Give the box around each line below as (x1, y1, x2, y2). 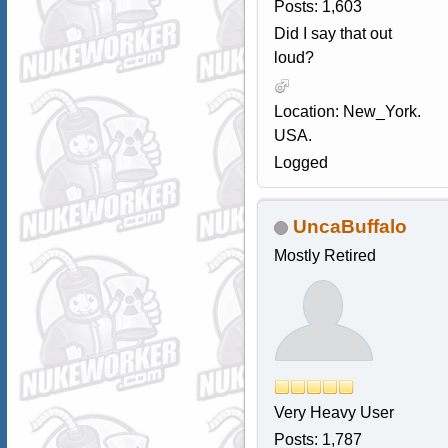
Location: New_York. (273, 103, 421, 121)
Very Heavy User (273, 404, 394, 422)
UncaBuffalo (292, 216, 407, 238)
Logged (273, 154, 328, 172)
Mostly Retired (273, 247, 376, 265)
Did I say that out (273, 25, 392, 43)
